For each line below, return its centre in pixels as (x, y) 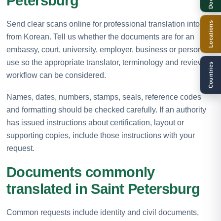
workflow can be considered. (56, 75)
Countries (211, 75)
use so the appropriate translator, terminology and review (105, 62)
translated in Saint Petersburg (103, 189)
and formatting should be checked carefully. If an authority (106, 110)
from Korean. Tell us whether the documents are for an (100, 37)
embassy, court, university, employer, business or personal (108, 49)
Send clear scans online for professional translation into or (108, 24)
